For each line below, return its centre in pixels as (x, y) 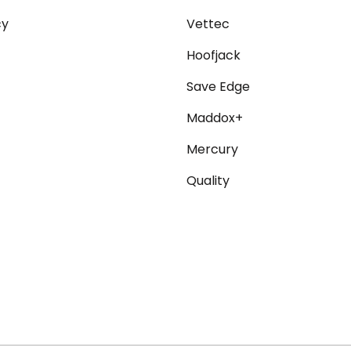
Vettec (208, 24)
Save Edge (219, 87)
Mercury (213, 150)
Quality (208, 181)
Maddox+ (215, 118)
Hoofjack (214, 56)
